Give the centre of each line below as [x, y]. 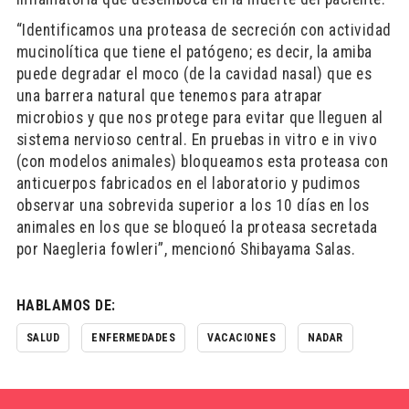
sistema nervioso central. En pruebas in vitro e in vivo [197, 140]
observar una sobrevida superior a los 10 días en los [193, 205]
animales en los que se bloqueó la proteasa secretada [197, 227]
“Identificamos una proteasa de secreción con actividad [204, 30]
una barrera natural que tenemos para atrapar [169, 96]
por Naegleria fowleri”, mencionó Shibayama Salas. [186, 249]
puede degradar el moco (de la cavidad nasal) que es [194, 74]
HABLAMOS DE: [66, 305]
